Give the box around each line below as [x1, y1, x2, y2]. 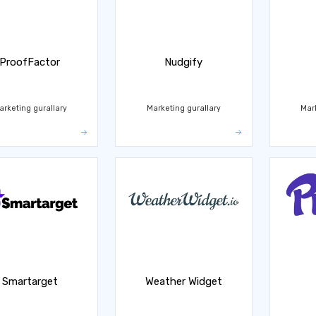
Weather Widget [145, 275, 222, 288]
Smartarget [1, 275, 58, 288]
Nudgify [164, 56, 203, 68]
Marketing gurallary [146, 103, 221, 113]
